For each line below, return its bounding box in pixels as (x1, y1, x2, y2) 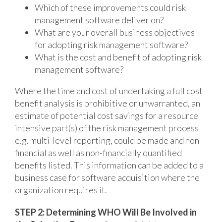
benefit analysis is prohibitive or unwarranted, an (15, 97, 200, 109)
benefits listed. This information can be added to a (15, 159, 204, 170)
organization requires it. (15, 184, 107, 195)
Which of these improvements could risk (35, 1, 186, 13)
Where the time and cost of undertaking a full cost (15, 85, 203, 96)
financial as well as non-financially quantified (15, 147, 182, 158)
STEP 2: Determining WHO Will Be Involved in (15, 206, 197, 218)
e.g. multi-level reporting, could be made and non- (15, 134, 202, 146)
